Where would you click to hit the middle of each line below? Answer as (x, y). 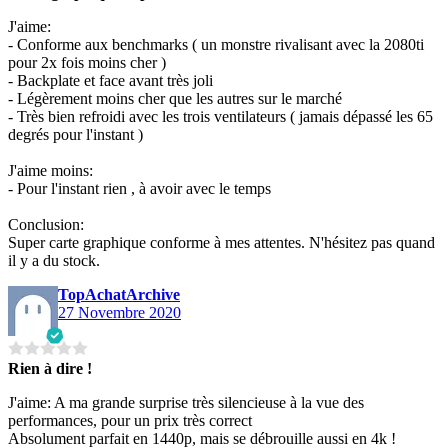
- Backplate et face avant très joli (110, 80)
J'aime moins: (50, 170)
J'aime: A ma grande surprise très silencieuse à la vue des (186, 402)
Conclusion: (46, 224)
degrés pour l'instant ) (75, 134)
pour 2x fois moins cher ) (87, 62)
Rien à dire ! (50, 368)
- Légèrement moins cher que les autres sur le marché (175, 98)
